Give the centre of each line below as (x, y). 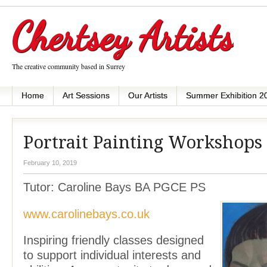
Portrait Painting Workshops (143, 142)
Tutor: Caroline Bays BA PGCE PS (114, 187)
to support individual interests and (112, 255)
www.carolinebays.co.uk (88, 214)
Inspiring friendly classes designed (114, 240)
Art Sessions (86, 95)
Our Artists (148, 95)
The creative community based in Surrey (69, 66)
